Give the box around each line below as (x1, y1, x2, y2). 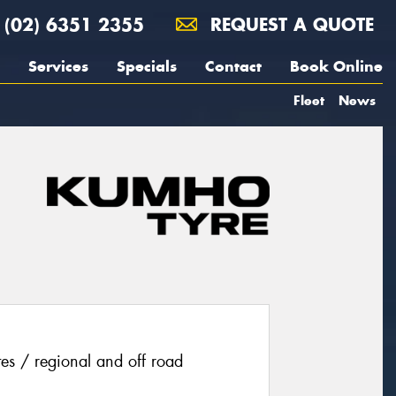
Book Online (290, 57, 383, 76)
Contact (205, 57, 262, 76)
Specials (117, 57, 177, 76)
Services (28, 57, 88, 76)
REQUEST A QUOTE (204, 13, 374, 35)
